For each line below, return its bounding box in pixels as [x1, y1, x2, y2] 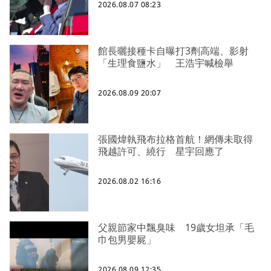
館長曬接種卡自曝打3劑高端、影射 [98, 44, 249, 57]
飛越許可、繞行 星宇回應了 [98, 144, 224, 158]
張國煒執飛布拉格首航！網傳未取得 [98, 132, 253, 146]
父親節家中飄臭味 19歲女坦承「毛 [98, 220, 254, 234]
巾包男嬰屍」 [98, 232, 156, 246]
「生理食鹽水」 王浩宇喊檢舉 [98, 56, 233, 70]
